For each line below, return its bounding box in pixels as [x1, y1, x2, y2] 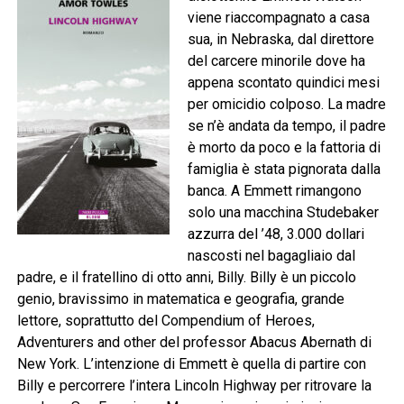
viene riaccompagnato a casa [187, 9, 370, 27]
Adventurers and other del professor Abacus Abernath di [16, 334, 372, 352]
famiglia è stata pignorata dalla [187, 161, 381, 179]
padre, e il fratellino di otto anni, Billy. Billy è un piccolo [16, 269, 356, 287]
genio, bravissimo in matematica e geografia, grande [16, 290, 344, 308]
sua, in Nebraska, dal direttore [187, 31, 374, 49]
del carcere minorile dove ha [187, 52, 365, 70]
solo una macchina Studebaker [187, 204, 379, 222]
